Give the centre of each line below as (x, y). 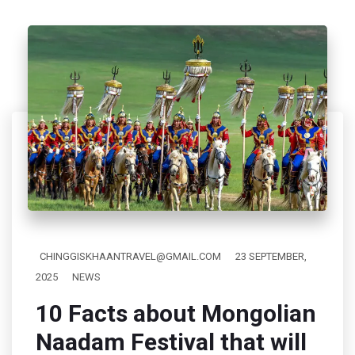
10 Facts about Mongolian (176, 314)
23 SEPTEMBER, (271, 257)
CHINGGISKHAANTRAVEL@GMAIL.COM (130, 257)
